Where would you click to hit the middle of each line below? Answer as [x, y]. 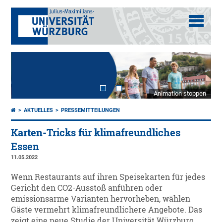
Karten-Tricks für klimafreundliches [96, 133]
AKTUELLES [39, 111]
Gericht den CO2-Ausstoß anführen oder [87, 188]
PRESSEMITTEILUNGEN [91, 111]
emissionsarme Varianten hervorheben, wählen [101, 199]
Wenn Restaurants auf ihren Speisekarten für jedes [108, 177]
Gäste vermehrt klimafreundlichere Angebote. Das [107, 210]
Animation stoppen [180, 94]
